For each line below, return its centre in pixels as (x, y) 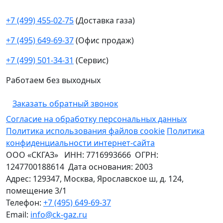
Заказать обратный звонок (65, 103)
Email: (18, 214)
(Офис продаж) (104, 40)
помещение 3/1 (36, 190)
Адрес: (19, 178)
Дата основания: (100, 167)
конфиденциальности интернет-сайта (80, 143)
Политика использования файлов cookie (85, 131)
